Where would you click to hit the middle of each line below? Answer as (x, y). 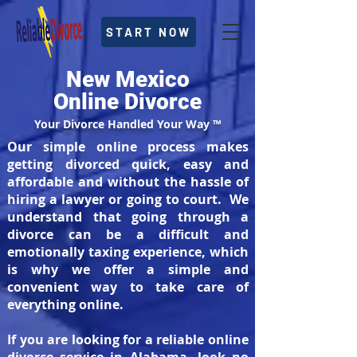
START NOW (149, 32)
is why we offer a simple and (128, 269)
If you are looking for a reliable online (128, 339)
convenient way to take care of (128, 287)
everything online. (65, 304)
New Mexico (127, 79)
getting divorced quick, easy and (128, 164)
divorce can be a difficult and (128, 234)
